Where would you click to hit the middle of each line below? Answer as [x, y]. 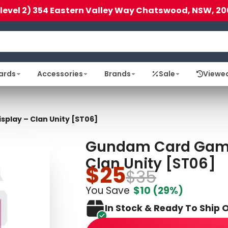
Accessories [60, 74]
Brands [117, 74]
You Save [108, 190]
